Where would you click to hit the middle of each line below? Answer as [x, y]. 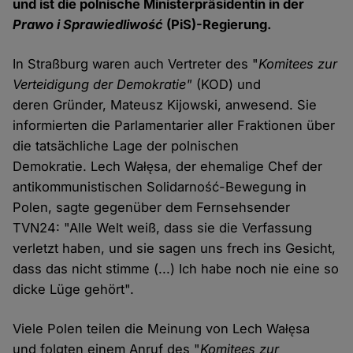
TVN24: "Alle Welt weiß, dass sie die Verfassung [163, 228]
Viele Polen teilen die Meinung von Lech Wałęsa [162, 329]
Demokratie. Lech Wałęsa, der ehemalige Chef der [168, 167]
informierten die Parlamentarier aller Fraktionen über [174, 126]
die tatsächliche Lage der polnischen [126, 146]
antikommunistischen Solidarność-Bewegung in [160, 187]
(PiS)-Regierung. [218, 25]
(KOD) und [227, 85]
